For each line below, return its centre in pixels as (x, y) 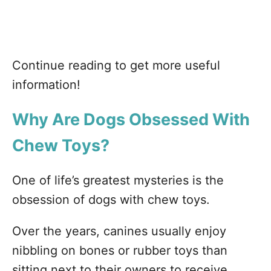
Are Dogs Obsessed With (151, 119)
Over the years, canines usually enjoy (119, 231)
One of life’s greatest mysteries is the (118, 180)
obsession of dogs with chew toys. (111, 200)
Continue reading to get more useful (116, 65)
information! (46, 85)
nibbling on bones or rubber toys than (120, 250)
